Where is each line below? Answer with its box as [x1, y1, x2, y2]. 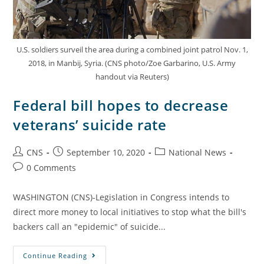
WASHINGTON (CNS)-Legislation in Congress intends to [13, 191, 230, 203]
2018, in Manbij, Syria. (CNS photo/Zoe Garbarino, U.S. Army [28, 57, 236, 68]
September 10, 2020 [67, 146, 146, 158]
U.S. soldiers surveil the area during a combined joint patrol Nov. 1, [16, 44, 248, 55]
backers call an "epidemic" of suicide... [13, 220, 166, 232]
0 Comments [27, 161, 77, 173]
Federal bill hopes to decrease [13, 95, 229, 115]
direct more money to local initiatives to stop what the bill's [13, 206, 247, 217]
